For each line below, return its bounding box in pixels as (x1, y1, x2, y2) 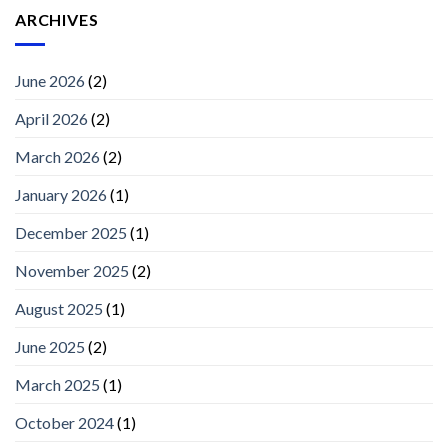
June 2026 (15, 70, 85, 90)
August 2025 (15, 298, 103, 318)
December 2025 (15, 222, 127, 242)
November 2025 (15, 260, 129, 280)
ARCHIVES (15, 10, 99, 30)
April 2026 (15, 108, 88, 128)
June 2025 (15, 336, 85, 356)
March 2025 (15, 374, 100, 394)
